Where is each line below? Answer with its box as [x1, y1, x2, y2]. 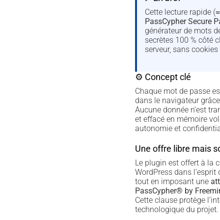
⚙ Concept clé [135, 72, 191, 82]
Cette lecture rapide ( [144, 7, 216, 17]
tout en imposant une [135, 177, 211, 187]
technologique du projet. [135, 205, 219, 215]
